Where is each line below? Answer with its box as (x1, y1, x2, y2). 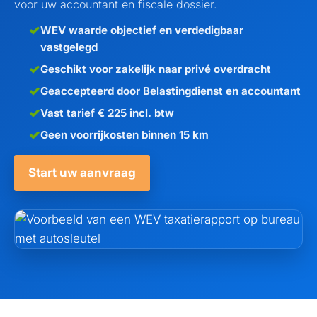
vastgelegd (40, 40, 98, 54)
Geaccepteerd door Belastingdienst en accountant (40, 84, 301, 98)
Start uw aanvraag (28, 166, 136, 180)
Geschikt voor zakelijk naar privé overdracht (40, 62, 271, 76)
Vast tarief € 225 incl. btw (40, 106, 174, 120)
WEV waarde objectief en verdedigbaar (40, 23, 243, 37)
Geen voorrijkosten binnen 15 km (40, 128, 209, 142)
